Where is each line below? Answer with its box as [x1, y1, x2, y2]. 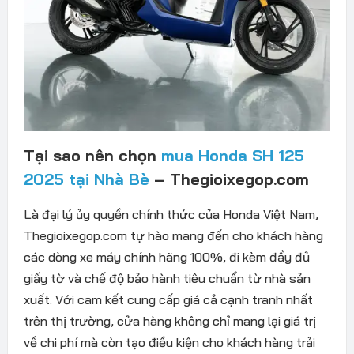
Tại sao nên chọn [23, 145, 161, 165]
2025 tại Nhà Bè [23, 168, 149, 189]
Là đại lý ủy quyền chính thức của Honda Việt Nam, [23, 205, 318, 222]
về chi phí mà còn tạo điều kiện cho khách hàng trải [23, 333, 315, 350]
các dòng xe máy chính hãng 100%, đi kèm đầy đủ [23, 248, 310, 265]
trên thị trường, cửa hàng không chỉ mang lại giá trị [23, 312, 316, 329]
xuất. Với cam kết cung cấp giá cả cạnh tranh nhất [23, 291, 313, 307]
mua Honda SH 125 [160, 145, 304, 165]
